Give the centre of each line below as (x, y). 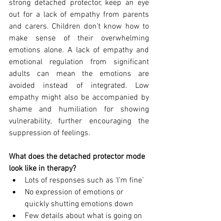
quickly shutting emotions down (79, 204)
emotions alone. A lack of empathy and (79, 51)
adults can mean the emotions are (79, 74)
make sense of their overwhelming (79, 39)
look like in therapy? (42, 169)
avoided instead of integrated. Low (79, 86)
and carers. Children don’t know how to (79, 27)
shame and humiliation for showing (79, 110)
